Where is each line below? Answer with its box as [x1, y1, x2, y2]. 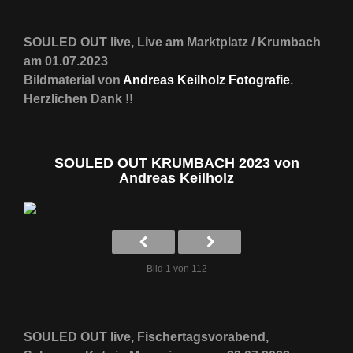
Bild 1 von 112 [146, 262, 207, 274]
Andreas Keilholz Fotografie [123, 72, 290, 87]
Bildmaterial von [24, 72, 123, 87]
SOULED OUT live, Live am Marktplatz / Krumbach [24, 35, 321, 49]
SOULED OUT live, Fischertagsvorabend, [24, 329, 269, 344]
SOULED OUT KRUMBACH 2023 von [54, 154, 299, 171]
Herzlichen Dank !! [24, 91, 133, 106]
